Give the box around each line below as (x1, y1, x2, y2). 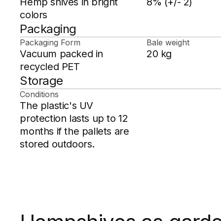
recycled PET (20, 61, 80, 73)
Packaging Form (20, 37, 81, 48)
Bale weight (146, 37, 189, 48)
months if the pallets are (20, 125, 129, 138)
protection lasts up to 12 (20, 112, 128, 125)
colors (20, 9, 47, 21)
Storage (20, 74, 63, 88)
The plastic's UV (20, 100, 93, 112)
